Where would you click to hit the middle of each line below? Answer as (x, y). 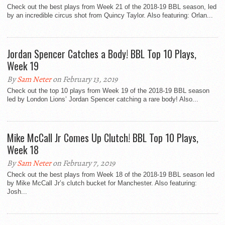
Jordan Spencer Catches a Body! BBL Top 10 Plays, (102, 54)
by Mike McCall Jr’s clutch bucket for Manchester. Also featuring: (102, 183)
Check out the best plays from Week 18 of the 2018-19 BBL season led (111, 175)
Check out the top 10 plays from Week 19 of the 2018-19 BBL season (108, 91)
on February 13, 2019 (84, 80)
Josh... (17, 192)
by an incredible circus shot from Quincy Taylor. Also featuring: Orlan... (110, 16)
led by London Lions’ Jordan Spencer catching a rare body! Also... (103, 99)
